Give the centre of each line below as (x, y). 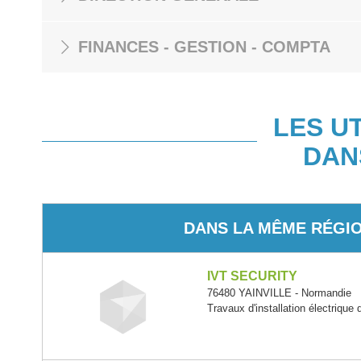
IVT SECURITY (253, 276)
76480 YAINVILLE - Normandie (280, 293)
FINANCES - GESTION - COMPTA (204, 47)
